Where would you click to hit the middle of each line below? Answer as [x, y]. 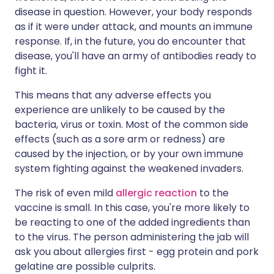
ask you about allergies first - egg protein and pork [137, 252]
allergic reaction [156, 193]
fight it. [31, 71]
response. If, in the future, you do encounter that [130, 41]
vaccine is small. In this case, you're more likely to [132, 208]
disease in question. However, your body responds [133, 12]
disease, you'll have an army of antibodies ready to [135, 56]
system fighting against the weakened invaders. [129, 168]
